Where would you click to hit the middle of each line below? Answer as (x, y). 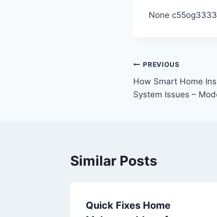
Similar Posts (114, 161)
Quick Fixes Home (128, 205)
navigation (167, 88)
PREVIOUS (161, 65)
